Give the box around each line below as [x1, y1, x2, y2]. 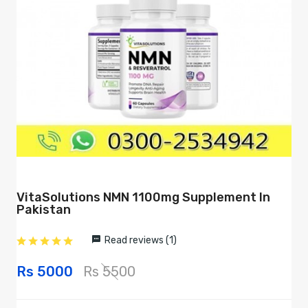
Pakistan [16, 201, 71, 217]
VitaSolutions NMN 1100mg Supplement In [16, 189, 270, 205]
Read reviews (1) [104, 234, 177, 246]
